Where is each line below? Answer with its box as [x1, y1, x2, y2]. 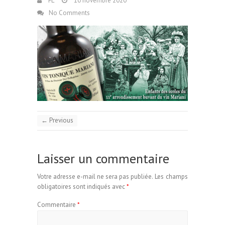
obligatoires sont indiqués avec [37, 182, 127, 191]
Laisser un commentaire [37, 150, 169, 167]
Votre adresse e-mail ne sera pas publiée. [37, 172, 153, 181]
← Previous [41, 116, 73, 125]
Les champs [155, 172, 188, 181]
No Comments [49, 9, 90, 17]
